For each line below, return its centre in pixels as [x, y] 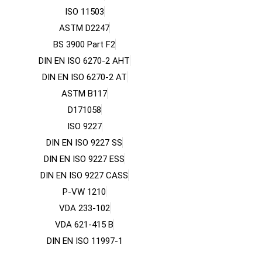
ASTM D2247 [84, 28]
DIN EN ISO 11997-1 [85, 241]
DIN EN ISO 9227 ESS [84, 159]
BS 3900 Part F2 [84, 44]
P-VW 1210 [84, 192]
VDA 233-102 [84, 208]
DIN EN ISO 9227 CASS [84, 175]
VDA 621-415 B [84, 225]
